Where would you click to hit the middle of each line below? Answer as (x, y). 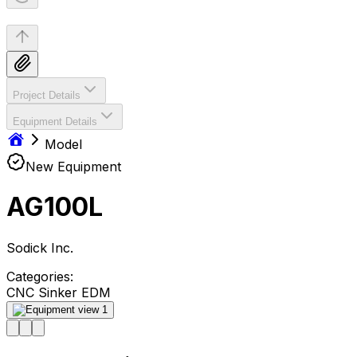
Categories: (40, 276)
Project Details (47, 95)
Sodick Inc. (40, 247)
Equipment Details (55, 122)
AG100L (55, 207)
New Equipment (73, 167)
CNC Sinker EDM (59, 292)
